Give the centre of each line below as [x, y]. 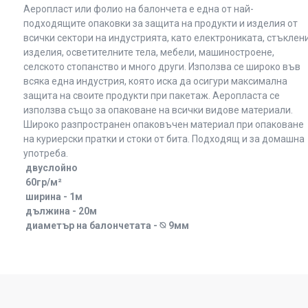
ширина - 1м [53, 197]
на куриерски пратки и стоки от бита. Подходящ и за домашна [164, 139]
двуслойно [51, 168]
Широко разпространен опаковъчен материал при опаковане [164, 124]
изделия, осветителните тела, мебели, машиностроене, [149, 52]
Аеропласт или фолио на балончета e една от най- [139, 9]
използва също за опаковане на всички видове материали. [158, 110]
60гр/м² [43, 182]
